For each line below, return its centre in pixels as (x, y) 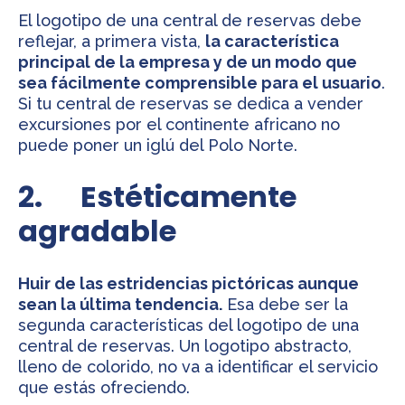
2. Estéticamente (157, 197)
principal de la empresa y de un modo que (188, 62)
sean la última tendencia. (120, 304)
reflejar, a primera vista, (112, 42)
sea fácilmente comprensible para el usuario (200, 83)
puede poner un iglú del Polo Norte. (158, 146)
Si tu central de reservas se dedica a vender (191, 104)
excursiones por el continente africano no (179, 125)
